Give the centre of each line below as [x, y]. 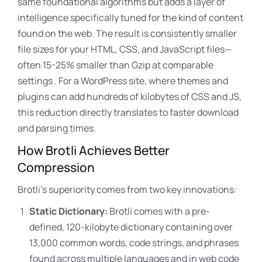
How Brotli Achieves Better [94, 150]
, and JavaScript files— [185, 49]
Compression [56, 167]
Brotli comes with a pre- [159, 211]
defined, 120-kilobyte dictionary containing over [131, 227]
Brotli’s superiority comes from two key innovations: [127, 189]
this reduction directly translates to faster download [128, 112]
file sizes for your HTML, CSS [77, 49]
